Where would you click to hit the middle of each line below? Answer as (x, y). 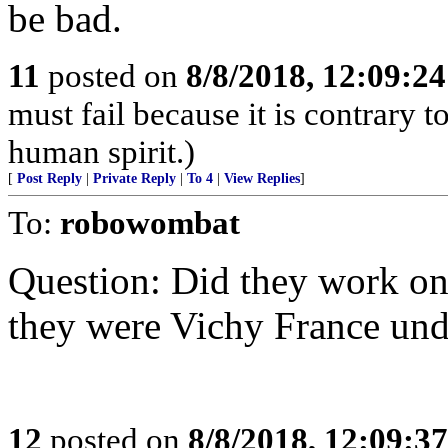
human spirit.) (101, 151)
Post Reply (49, 178)
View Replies (262, 178)
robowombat (150, 222)
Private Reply (134, 178)
